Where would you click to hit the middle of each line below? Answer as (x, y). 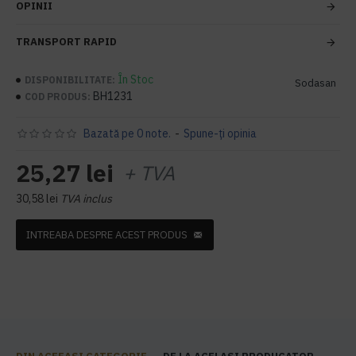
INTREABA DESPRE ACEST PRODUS (107, 235)
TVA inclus (86, 199)
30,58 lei (37, 199)
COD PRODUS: (58, 96)
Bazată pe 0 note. (127, 133)
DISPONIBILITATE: (70, 79)
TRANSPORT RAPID (66, 42)
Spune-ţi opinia (220, 133)
